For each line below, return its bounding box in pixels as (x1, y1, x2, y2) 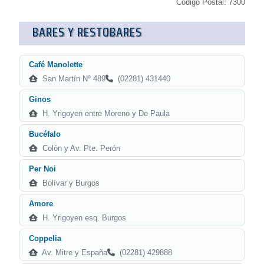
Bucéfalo (29, 130, 61, 138)
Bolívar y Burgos (40, 179, 100, 187)
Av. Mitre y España (40, 248, 107, 257)
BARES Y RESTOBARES (32, 22, 142, 42)
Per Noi (29, 164, 56, 173)
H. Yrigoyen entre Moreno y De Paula (40, 109, 170, 118)
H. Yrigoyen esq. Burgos (40, 213, 126, 222)
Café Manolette (29, 60, 82, 69)
